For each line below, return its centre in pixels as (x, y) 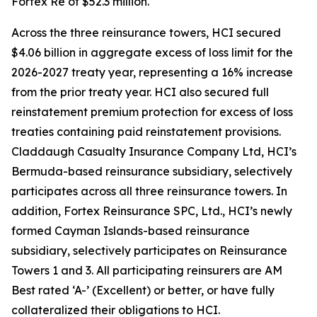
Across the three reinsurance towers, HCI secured (146, 33)
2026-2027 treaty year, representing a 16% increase (152, 73)
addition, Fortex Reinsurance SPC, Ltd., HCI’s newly (152, 211)
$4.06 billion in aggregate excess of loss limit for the (152, 53)
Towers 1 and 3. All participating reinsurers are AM (147, 271)
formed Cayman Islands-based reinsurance (131, 231)
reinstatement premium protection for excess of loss (152, 112)
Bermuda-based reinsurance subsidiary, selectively (152, 172)
